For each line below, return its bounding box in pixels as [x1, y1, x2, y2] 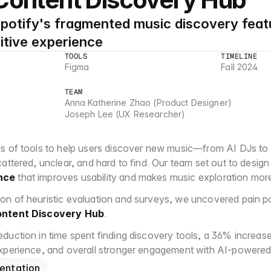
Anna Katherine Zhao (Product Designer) [64, 97, 232, 108]
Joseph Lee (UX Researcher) [64, 109, 186, 119]
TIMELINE [221, 51, 258, 61]
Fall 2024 [221, 62, 258, 72]
